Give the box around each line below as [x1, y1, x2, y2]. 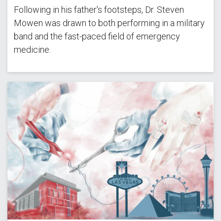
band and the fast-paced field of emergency [13, 31, 180, 41]
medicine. [13, 44, 51, 55]
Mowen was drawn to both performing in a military [13, 17, 205, 28]
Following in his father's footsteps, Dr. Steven [13, 4, 184, 15]
